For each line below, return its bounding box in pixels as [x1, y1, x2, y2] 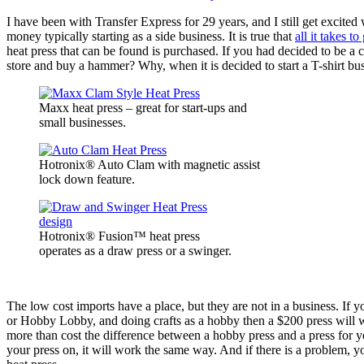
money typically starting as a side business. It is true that [6, 29, 295, 44]
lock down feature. [39, 172, 135, 187]
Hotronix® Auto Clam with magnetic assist [39, 158, 260, 172]
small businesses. [39, 115, 126, 130]
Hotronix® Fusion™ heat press [39, 229, 200, 244]
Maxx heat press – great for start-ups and [39, 101, 247, 115]
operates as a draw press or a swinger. [39, 244, 232, 258]
